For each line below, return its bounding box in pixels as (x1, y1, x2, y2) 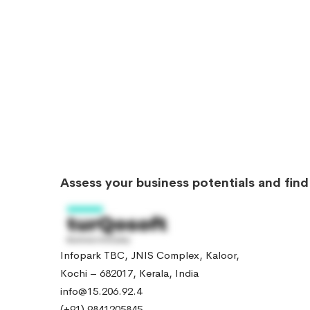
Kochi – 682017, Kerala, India (60, 266, 199, 280)
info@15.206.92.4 (60, 284, 142, 298)
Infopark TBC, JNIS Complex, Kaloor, (60, 248, 239, 262)
